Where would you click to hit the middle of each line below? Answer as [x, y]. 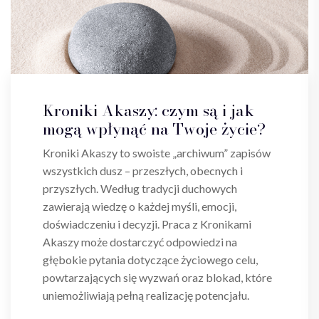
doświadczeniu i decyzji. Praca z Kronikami [147, 224]
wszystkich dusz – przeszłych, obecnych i [143, 171]
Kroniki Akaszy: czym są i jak [148, 111]
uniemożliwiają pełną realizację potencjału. [146, 296]
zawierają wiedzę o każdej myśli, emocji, [140, 206]
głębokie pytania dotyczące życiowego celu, [150, 260]
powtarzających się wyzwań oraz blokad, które [157, 278]
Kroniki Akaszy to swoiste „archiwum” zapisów [157, 153]
